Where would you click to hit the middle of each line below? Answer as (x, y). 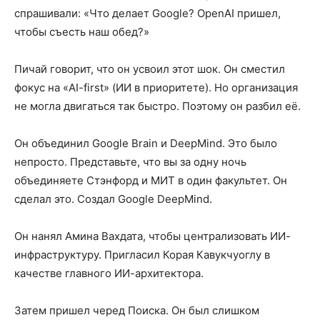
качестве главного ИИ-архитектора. (109, 274)
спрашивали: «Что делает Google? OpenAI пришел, (147, 14)
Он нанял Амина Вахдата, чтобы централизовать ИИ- (152, 236)
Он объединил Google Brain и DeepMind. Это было (146, 144)
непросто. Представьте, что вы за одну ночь (130, 162)
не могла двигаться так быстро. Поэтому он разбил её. (157, 106)
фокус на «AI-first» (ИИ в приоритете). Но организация (156, 88)
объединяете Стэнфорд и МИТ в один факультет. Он (151, 181)
